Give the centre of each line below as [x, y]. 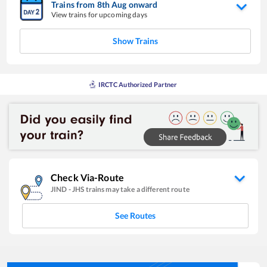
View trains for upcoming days [99, 15]
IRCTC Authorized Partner [138, 85]
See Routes [135, 215]
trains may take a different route [137, 189]
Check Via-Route [87, 177]
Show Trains [135, 41]
